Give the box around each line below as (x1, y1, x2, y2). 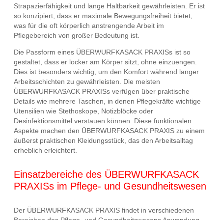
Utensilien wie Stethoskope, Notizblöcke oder (14, 107, 153, 115)
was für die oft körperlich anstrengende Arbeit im (14, 22, 164, 30)
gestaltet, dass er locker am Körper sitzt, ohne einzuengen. (14, 58, 197, 66)
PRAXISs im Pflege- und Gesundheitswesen (14, 181, 206, 192)
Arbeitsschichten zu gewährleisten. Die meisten (14, 78, 160, 86)
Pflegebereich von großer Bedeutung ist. (14, 31, 139, 40)
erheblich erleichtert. (14, 146, 77, 155)
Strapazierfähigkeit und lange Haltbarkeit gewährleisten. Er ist (14, 2, 205, 10)
